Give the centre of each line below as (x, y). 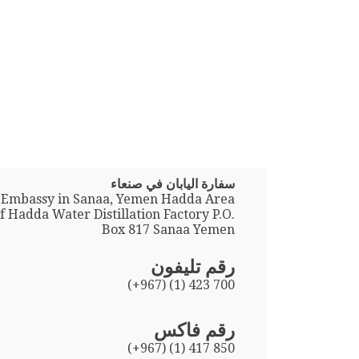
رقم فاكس (195, 330)
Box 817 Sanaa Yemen (169, 229)
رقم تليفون (193, 266)
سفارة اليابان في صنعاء (173, 184)
